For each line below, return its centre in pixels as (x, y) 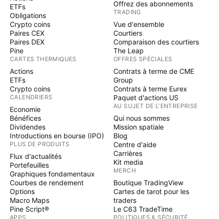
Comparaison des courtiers (156, 42)
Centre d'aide (135, 144)
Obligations (28, 15)
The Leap (129, 51)
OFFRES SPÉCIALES (143, 59)
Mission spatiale (139, 127)
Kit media (128, 162)
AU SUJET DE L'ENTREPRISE (156, 106)
